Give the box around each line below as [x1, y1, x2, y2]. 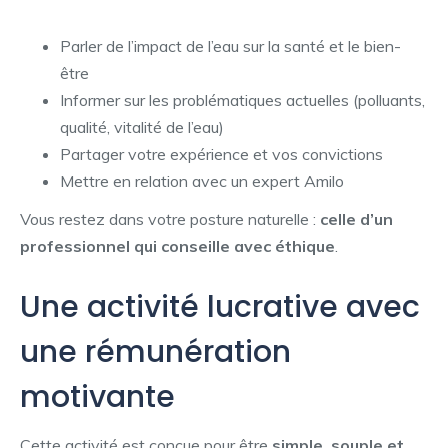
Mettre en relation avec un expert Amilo [60, 170, 344, 191]
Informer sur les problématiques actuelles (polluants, [60, 89, 425, 110]
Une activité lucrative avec [20, 286, 420, 329]
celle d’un [320, 209, 393, 230]
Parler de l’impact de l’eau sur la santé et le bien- [60, 35, 401, 56]
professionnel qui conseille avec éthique [20, 236, 335, 257]
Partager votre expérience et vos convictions [60, 143, 383, 164]
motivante [20, 376, 175, 419]
